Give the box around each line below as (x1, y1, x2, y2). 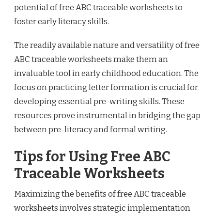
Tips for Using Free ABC (14, 148, 170, 165)
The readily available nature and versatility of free (14, 40, 200, 51)
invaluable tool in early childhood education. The (14, 68, 199, 79)
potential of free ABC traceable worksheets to (14, 2, 183, 13)
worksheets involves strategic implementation (14, 202, 190, 213)
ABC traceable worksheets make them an (14, 54, 168, 65)
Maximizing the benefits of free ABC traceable (14, 188, 186, 199)
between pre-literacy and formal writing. (14, 124, 167, 135)
